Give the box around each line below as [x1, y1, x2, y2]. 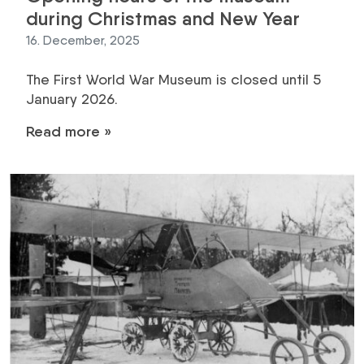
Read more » [26, 122, 111, 141]
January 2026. [26, 89, 118, 107]
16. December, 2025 [26, 32, 140, 48]
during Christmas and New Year [26, 6, 300, 30]
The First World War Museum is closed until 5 [26, 70, 321, 88]
